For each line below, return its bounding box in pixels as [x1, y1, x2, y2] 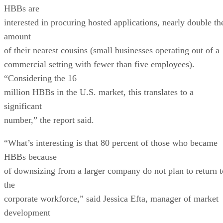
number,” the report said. [4, 114, 94, 125]
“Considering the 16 [4, 73, 77, 83]
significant [4, 101, 42, 111]
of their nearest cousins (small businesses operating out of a [4, 45, 220, 55]
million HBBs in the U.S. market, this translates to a [4, 87, 194, 97]
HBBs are [4, 3, 39, 13]
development [4, 207, 50, 218]
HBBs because [4, 151, 57, 162]
